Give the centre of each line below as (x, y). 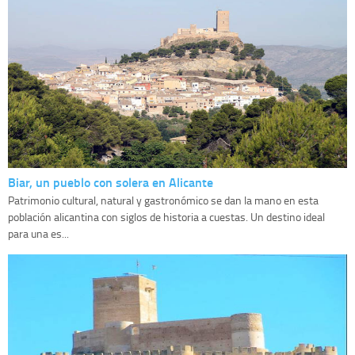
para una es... (38, 234)
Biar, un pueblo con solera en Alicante (111, 182)
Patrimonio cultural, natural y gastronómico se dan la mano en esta (163, 200)
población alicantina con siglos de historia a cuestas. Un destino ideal (166, 217)
